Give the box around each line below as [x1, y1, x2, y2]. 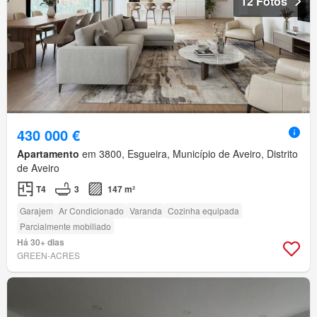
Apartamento [17, 146, 79, 161]
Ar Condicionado [59, 204, 124, 217]
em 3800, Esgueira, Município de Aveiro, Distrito [79, 146, 298, 161]
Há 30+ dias [17, 235, 64, 248]
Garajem [20, 204, 53, 217]
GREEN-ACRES [17, 248, 80, 261]
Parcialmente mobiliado [20, 219, 111, 232]
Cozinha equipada [168, 204, 239, 217]
